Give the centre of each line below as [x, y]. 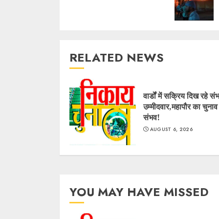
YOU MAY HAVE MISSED [139, 192]
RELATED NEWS [117, 57]
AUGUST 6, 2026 [171, 129]
